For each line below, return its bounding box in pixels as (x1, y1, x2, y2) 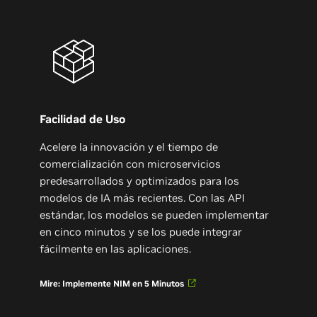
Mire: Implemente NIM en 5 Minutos (39, 277, 184, 289)
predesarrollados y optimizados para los (39, 173, 239, 188)
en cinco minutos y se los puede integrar (39, 224, 242, 238)
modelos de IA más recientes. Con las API (39, 190, 245, 204)
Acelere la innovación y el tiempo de (39, 139, 218, 154)
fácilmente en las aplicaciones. (39, 241, 191, 255)
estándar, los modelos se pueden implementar (39, 207, 269, 221)
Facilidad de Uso (39, 111, 125, 126)
